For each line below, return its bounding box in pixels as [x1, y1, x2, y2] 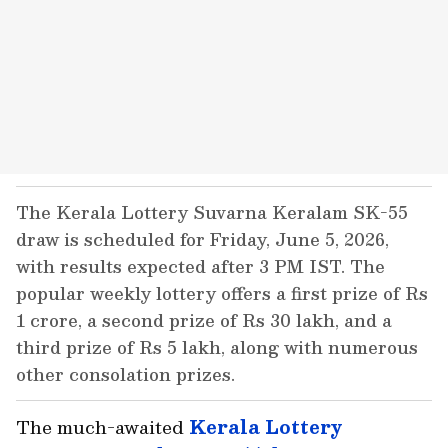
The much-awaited [16, 412, 189, 441]
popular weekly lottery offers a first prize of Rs [16, 279, 428, 307]
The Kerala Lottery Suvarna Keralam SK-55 [16, 198, 408, 226]
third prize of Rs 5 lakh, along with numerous [16, 333, 418, 361]
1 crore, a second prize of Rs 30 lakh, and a [16, 306, 392, 334]
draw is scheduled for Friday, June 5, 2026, [16, 225, 389, 253]
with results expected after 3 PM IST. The [16, 252, 385, 280]
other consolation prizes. [16, 360, 235, 388]
